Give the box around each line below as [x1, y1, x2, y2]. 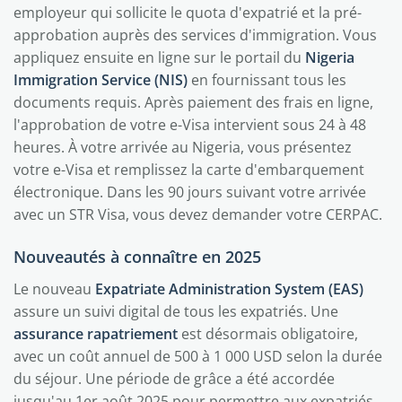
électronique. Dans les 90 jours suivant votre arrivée [13, 182, 366, 202]
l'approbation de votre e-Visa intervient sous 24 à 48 [13, 115, 366, 135]
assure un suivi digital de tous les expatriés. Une [13, 301, 338, 321]
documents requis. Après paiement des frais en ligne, [13, 92, 373, 112]
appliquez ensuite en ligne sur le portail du [13, 48, 305, 67]
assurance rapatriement [13, 324, 178, 344]
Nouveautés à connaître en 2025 [13, 246, 261, 267]
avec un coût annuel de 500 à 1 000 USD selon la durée [13, 346, 382, 366]
